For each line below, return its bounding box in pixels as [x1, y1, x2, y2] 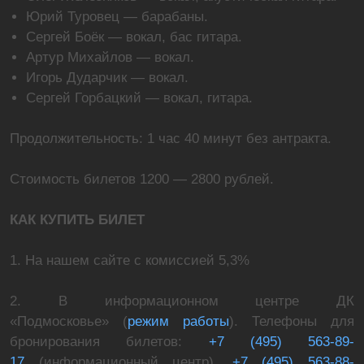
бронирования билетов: [10, 334, 183, 349]
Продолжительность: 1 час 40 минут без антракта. [10, 131, 331, 146]
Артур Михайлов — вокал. [26, 50, 194, 65]
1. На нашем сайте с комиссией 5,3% [10, 253, 249, 268]
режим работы [128, 314, 229, 329]
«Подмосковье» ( [10, 314, 128, 329]
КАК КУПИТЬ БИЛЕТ [10, 212, 145, 227]
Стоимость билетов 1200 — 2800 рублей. [10, 171, 274, 187]
